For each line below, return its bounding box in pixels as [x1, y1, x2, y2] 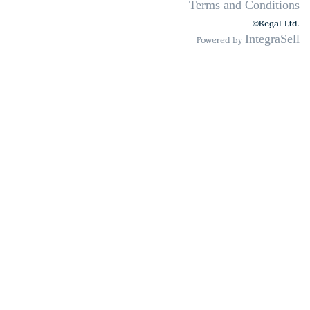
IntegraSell [245, 31, 300, 46]
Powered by [197, 35, 245, 45]
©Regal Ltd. [253, 18, 300, 28]
